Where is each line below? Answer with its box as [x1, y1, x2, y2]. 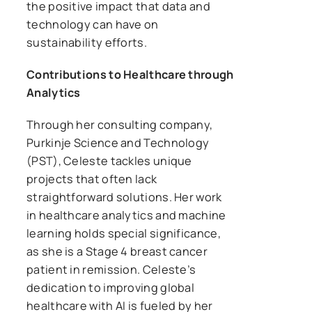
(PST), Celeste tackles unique [26, 153, 192, 169]
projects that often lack [26, 171, 157, 187]
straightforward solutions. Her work [26, 189, 222, 205]
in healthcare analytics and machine [26, 207, 226, 223]
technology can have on [26, 16, 159, 32]
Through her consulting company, [26, 116, 213, 132]
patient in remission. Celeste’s [26, 261, 196, 277]
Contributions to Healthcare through [26, 66, 234, 82]
